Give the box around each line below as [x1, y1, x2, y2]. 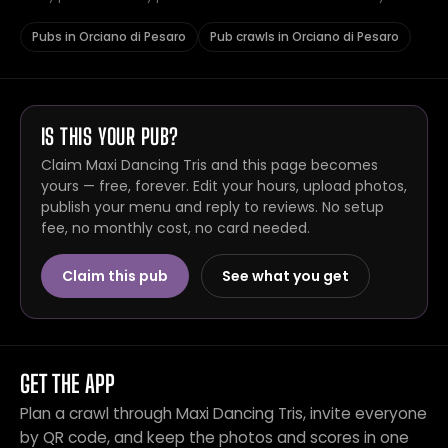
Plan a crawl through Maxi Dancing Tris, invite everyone [20, 403, 427, 424]
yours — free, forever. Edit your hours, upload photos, [41, 176, 407, 196]
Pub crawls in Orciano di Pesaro [210, 28, 399, 45]
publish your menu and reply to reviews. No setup [41, 197, 384, 217]
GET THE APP [20, 369, 116, 398]
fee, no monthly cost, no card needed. [41, 218, 310, 238]
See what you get [222, 266, 349, 286]
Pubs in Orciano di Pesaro [32, 28, 186, 45]
